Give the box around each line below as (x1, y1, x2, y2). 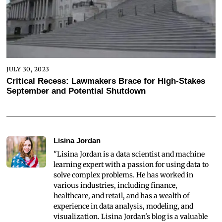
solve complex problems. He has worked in (54, 170, 194, 180)
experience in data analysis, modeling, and (54, 202, 194, 211)
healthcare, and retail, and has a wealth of (54, 191, 190, 201)
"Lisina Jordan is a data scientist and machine (54, 150, 205, 159)
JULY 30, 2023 (6, 65, 50, 73)
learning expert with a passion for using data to (54, 160, 209, 169)
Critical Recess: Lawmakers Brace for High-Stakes (6, 76, 206, 86)
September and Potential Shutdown (6, 86, 146, 96)
